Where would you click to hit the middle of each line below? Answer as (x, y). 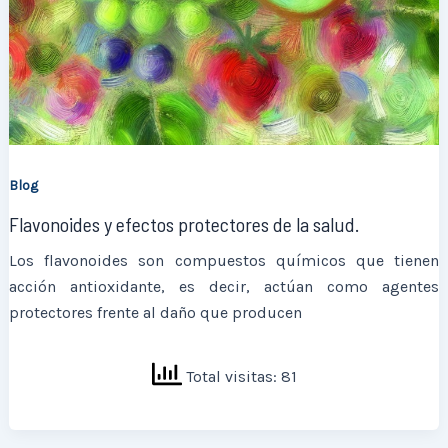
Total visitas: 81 (239, 376)
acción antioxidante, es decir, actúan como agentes (224, 286)
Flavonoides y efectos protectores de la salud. (184, 223)
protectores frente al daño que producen (156, 312)
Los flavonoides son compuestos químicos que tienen (224, 260)
